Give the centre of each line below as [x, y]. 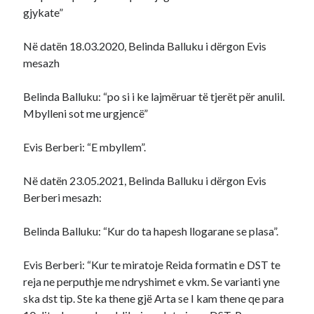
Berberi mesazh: [63, 197]
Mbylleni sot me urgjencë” [86, 113]
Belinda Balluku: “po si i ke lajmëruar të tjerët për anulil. [154, 96]
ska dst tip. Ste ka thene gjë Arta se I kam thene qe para [154, 298]
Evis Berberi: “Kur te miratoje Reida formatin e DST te [152, 265]
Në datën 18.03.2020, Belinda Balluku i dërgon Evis [145, 46]
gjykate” [43, 12]
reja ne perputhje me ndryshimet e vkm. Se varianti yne [152, 281]
